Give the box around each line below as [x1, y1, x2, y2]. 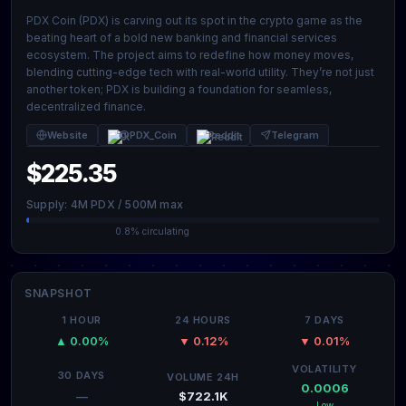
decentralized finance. [26, 100, 146, 113]
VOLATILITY [292, 362, 357, 375]
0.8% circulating [115, 226, 189, 237]
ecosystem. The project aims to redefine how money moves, [26, 48, 353, 62]
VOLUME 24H [167, 370, 239, 383]
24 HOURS [175, 314, 231, 326]
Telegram [271, 129, 319, 141]
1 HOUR [62, 314, 101, 326]
